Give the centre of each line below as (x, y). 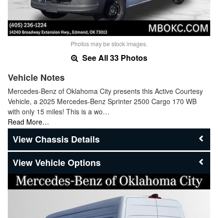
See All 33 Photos (114, 57)
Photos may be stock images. (109, 43)
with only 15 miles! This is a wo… (59, 111)
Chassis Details (67, 139)
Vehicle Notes (36, 77)
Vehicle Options (68, 162)
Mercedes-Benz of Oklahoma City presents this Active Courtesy (105, 91)
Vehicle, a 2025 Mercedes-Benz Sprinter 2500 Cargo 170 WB (102, 101)
